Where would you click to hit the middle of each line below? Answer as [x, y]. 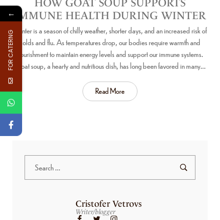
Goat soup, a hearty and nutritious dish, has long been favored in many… [110, 65]
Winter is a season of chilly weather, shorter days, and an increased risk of [110, 30]
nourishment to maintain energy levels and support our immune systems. [110, 54]
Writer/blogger [96, 211]
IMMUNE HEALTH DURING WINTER [110, 15]
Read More [110, 90]
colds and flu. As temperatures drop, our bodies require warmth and [110, 42]
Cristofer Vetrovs [109, 204]
